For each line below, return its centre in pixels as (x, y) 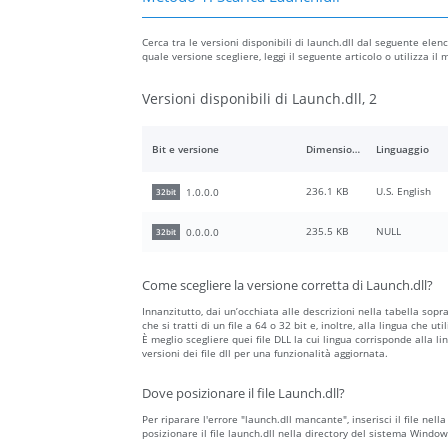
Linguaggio (402, 149)
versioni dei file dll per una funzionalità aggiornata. (265, 353)
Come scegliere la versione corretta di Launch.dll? (287, 286)
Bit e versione (185, 149)
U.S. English (403, 191)
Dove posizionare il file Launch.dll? (243, 394)
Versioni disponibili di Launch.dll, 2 (259, 99)
